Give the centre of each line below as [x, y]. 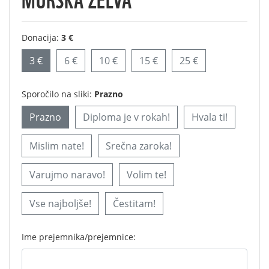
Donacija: [41, 38]
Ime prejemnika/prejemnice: [79, 237]
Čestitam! [134, 204]
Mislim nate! [57, 146]
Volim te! [147, 175]
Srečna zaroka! [139, 146]
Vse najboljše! [60, 204]
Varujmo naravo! [67, 175]
